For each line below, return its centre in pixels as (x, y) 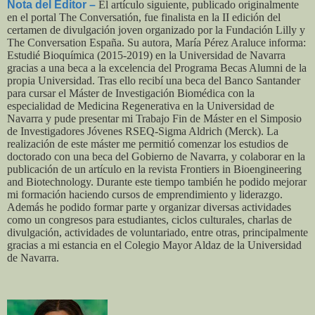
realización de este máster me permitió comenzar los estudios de (148, 144)
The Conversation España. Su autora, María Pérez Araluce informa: (156, 43)
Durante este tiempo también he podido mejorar (201, 182)
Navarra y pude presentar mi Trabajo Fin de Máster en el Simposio (154, 119)
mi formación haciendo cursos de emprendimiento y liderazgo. (145, 195)
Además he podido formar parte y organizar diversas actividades (149, 207)
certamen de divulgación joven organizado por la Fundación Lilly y (156, 30)
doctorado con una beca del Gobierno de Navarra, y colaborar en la (156, 157)
